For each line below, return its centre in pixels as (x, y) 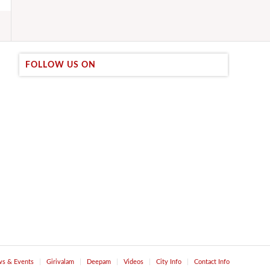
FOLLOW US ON (61, 64)
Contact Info (212, 262)
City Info (169, 262)
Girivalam (60, 262)
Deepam (99, 262)
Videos (133, 262)
